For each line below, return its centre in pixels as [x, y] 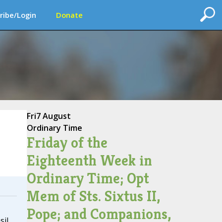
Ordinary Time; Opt [88, 178]
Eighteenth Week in [89, 161]
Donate [69, 15]
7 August [53, 116]
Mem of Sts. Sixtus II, [93, 196]
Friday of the [67, 143]
